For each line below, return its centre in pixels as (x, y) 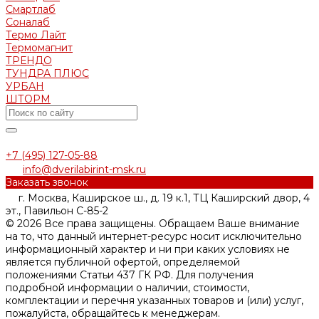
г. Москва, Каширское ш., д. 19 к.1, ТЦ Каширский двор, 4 (164, 198)
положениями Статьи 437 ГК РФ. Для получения (130, 274)
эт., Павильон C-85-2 (57, 210)
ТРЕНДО (29, 60)
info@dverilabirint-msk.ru (84, 169)
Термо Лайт (36, 35)
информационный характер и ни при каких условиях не (148, 249)
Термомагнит (39, 47)
